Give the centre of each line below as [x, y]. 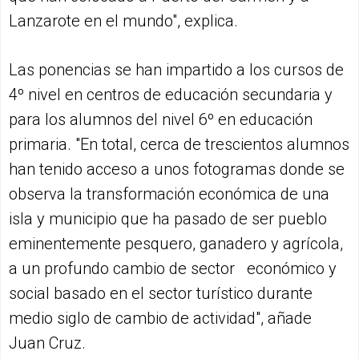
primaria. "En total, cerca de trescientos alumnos [179, 145]
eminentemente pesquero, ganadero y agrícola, [176, 244]
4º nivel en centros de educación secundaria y [171, 95]
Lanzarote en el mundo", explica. [123, 21]
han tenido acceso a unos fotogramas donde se [177, 169]
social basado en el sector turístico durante [161, 294]
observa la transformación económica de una [169, 194]
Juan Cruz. [47, 343]
